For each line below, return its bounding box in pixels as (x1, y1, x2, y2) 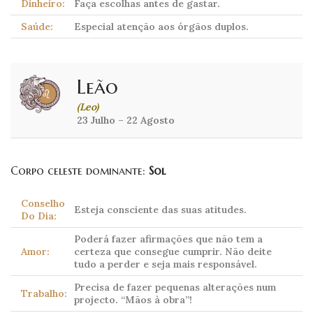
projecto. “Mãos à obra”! (74, 293, 192, 307)
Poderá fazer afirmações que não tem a (74, 233, 263, 246)
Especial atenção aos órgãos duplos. (74, 20, 249, 34)
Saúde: (21, 20, 53, 34)
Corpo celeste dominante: (10, 163, 149, 178)
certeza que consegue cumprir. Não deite (74, 245, 272, 259)
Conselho (21, 197, 65, 210)
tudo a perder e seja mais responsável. (74, 258, 257, 271)
